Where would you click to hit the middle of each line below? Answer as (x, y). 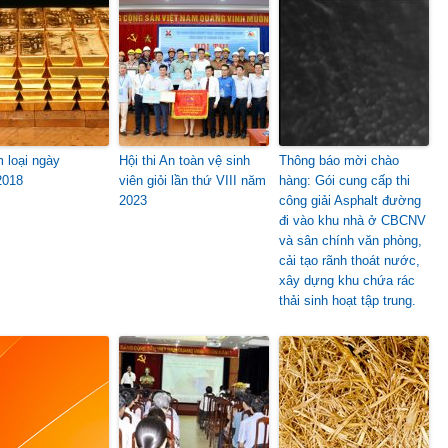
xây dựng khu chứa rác (347, 280)
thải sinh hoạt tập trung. (347, 300)
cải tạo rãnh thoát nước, (349, 260)
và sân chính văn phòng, (350, 240)
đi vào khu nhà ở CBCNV (352, 220)
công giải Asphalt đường (350, 200)
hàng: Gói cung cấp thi (344, 180)
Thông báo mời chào (339, 160)
